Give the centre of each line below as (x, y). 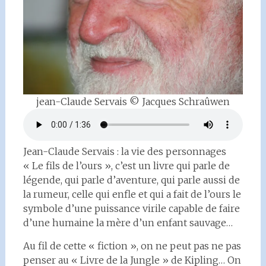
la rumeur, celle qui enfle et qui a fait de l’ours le (132, 194)
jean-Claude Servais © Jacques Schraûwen (133, 102)
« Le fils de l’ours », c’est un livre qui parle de (126, 166)
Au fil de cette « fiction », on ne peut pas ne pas (132, 246)
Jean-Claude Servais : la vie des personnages (124, 151)
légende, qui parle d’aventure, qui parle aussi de (131, 180)
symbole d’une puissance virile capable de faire (131, 208)
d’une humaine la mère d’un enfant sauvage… (128, 223)
